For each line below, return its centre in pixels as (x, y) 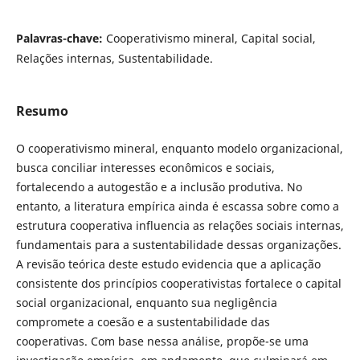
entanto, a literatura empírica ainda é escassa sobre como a (177, 206)
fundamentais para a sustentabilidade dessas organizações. (178, 244)
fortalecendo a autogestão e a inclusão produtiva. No (159, 186)
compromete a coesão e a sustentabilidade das (143, 321)
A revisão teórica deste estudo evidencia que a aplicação (168, 264)
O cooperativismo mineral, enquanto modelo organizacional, (179, 148)
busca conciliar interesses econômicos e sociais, (145, 167)
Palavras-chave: (61, 38)
